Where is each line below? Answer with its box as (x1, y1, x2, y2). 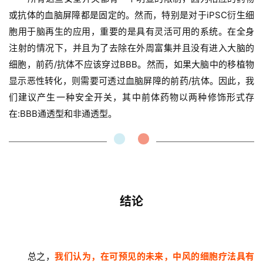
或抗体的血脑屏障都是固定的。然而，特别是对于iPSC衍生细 (9, 9, 254, 21)
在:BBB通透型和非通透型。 (9, 108, 117, 120)
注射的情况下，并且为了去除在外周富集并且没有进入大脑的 (9, 42, 254, 54)
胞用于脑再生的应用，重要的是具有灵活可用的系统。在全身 (9, 26, 254, 38)
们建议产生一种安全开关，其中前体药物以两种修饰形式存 (9, 92, 254, 103)
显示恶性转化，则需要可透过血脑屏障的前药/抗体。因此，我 (9, 75, 254, 87)
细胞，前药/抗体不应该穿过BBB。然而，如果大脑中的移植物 (9, 59, 254, 70)
